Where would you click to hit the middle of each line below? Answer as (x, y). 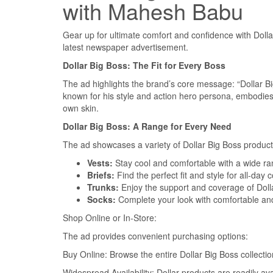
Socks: (101, 200)
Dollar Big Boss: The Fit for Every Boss (144, 66)
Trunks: (103, 187)
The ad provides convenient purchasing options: (155, 236)
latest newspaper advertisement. (126, 47)
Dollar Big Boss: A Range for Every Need (147, 126)
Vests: (100, 163)
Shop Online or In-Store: (110, 218)
